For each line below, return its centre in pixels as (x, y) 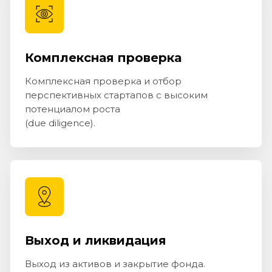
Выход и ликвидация (96, 241)
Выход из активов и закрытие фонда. (115, 264)
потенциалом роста (73, 109)
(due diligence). (60, 123)
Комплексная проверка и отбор (103, 81)
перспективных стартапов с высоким (116, 95)
